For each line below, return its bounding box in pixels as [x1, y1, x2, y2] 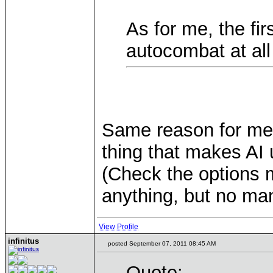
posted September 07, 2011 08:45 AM [106, 240, 216, 247]
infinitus [8, 236, 39, 246]
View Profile [99, 222, 138, 231]
